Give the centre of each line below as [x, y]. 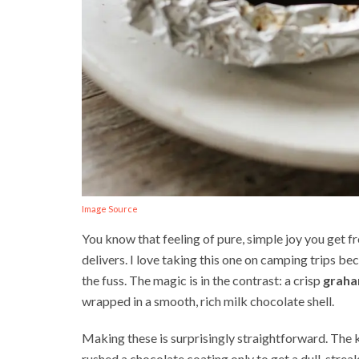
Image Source [110, 209]
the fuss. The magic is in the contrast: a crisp [202, 280]
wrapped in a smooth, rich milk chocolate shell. [208, 301]
